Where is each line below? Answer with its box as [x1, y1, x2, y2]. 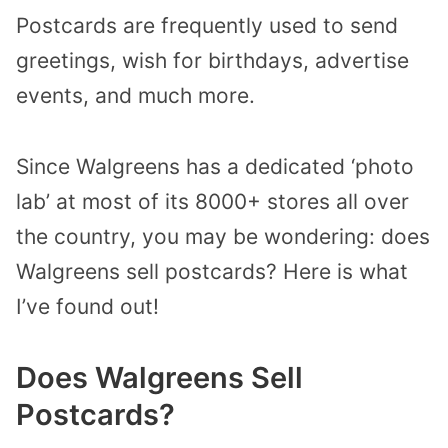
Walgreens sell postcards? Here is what [16, 258, 408, 284]
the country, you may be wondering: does [16, 223, 430, 249]
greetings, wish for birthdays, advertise [16, 47, 409, 73]
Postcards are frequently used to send [16, 12, 398, 38]
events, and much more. [16, 82, 255, 108]
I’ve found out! [16, 293, 159, 319]
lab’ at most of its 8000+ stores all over [16, 188, 409, 214]
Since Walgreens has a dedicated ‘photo [16, 153, 414, 179]
